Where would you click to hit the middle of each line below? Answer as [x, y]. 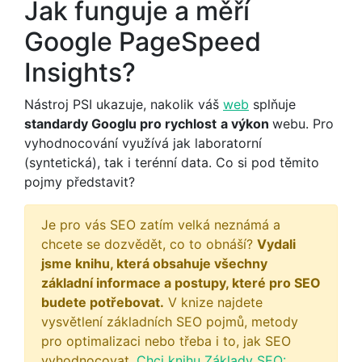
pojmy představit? [80, 181]
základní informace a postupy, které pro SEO [181, 282]
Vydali [276, 244]
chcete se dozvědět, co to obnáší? [149, 244]
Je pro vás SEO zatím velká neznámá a [161, 224]
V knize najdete [213, 302]
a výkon [246, 123]
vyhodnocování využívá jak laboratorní [143, 143]
